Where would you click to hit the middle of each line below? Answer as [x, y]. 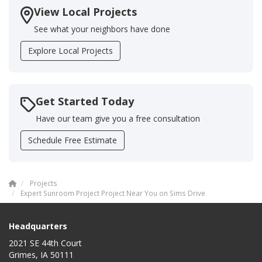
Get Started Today [85, 101]
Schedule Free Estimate [73, 140]
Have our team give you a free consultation [118, 119]
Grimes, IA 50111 [41, 255]
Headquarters [38, 226]
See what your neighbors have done [102, 29]
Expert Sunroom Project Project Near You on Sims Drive [113, 193]
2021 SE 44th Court [45, 243]
